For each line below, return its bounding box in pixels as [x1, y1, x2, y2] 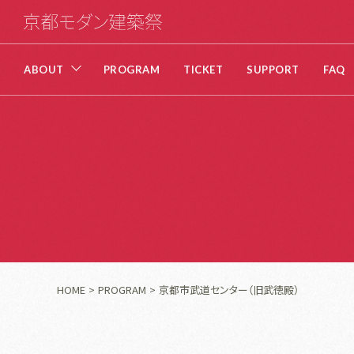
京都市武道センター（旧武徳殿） [159, 282, 299, 297]
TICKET [183, 62, 224, 76]
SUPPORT [247, 62, 300, 76]
